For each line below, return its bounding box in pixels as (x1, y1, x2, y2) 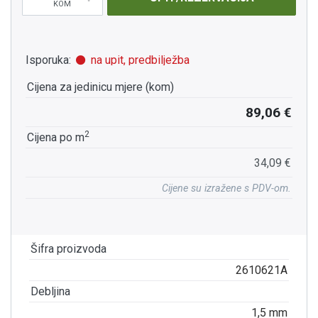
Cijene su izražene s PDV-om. (162, 182, 291, 194)
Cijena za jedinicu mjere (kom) (27, 79, 174, 94)
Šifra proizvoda (31, 241, 106, 256)
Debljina (31, 284, 70, 298)
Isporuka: (26, 53, 71, 67)
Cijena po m (27, 130, 84, 144)
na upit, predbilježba (87, 53, 190, 67)
